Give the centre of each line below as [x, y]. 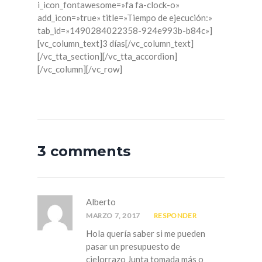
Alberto [101, 202]
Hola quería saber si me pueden [146, 234]
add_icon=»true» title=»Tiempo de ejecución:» [125, 18]
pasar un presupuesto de [133, 247]
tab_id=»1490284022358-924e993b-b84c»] [125, 31]
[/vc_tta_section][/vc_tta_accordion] [107, 56]
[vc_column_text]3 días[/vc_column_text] [116, 44]
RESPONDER [175, 216]
